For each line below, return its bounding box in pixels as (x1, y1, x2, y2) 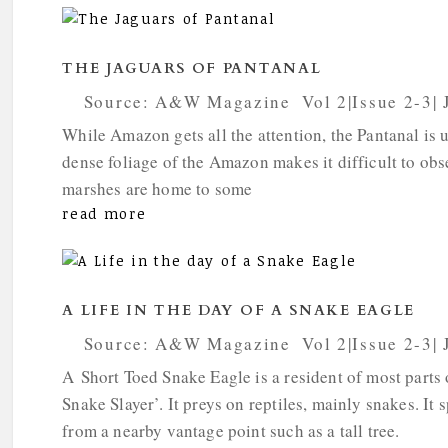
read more (62, 204, 147, 224)
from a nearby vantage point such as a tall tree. (62, 419, 400, 443)
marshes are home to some (62, 177, 253, 201)
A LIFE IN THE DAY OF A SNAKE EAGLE (62, 301, 416, 321)
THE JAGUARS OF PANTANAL (62, 59, 322, 79)
